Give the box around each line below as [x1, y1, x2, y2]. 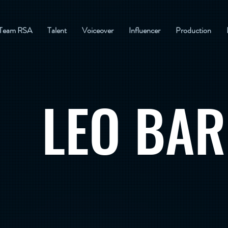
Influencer [129, 24, 160, 36]
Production [176, 24, 211, 36]
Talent [47, 24, 67, 36]
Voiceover [82, 24, 113, 36]
